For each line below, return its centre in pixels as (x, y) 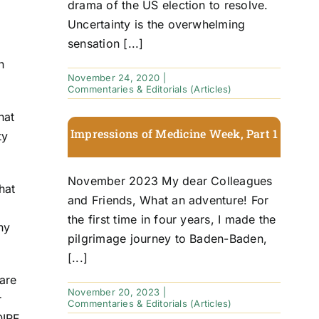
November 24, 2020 (114, 77)
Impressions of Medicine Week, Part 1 (174, 133)
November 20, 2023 (114, 292)
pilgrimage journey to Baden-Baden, (167, 238)
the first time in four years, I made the (172, 219)
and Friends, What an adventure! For (168, 200)
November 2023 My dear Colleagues (170, 181)
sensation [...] (105, 43)
